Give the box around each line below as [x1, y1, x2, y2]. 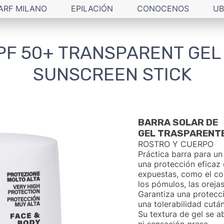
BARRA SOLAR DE [138, 117, 218, 128]
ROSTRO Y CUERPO [138, 139, 213, 149]
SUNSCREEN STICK [32, 63, 191, 85]
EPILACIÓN [70, 4, 113, 13]
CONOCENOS [136, 4, 189, 13]
